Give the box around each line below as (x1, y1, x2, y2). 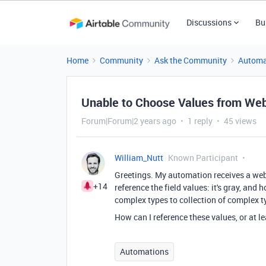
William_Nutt (115, 152, 163, 163)
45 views (224, 115, 256, 126)
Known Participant (168, 152, 238, 163)
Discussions (186, 17, 232, 28)
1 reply (188, 115, 213, 126)
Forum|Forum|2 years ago (81, 115, 176, 126)
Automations (120, 246, 169, 257)
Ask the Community (154, 55, 227, 66)
